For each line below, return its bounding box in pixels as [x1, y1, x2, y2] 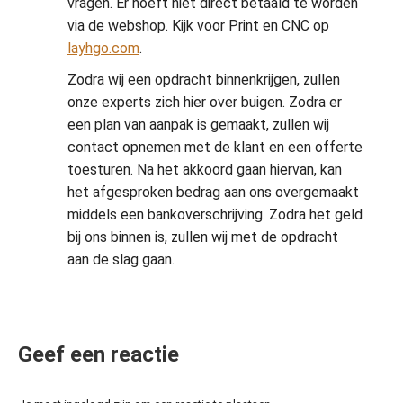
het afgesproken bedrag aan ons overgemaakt [67, 184, 359, 201]
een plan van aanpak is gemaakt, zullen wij [67, 116, 329, 133]
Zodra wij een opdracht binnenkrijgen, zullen [67, 71, 340, 88]
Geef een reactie [18, 342, 179, 367]
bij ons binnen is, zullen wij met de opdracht [67, 228, 338, 246]
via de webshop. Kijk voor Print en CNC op [67, 17, 329, 34]
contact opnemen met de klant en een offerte [67, 139, 363, 156]
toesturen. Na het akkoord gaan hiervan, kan [67, 161, 342, 178]
